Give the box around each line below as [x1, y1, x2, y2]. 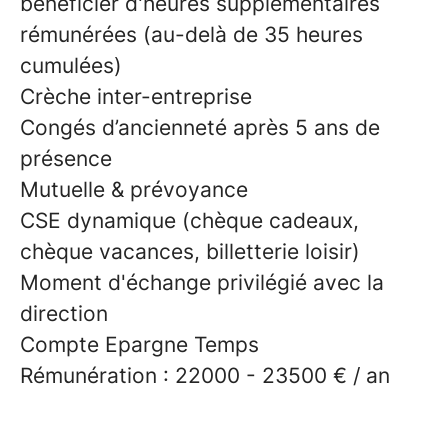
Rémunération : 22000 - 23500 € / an [20, 363, 390, 388]
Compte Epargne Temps [20, 332, 259, 357]
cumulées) [20, 53, 122, 78]
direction [20, 301, 108, 326]
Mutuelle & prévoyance [20, 177, 248, 202]
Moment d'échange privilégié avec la [20, 270, 384, 295]
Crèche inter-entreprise [20, 84, 252, 109]
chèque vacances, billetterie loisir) [20, 239, 360, 264]
